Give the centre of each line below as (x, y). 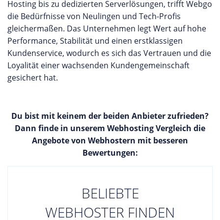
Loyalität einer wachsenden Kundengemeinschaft (98, 65)
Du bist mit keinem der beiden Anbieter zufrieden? (110, 116)
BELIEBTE (110, 193)
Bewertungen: (110, 153)
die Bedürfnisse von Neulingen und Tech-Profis (94, 16)
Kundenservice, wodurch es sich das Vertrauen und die (109, 53)
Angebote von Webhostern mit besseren (110, 140)
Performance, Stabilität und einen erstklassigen (95, 41)
